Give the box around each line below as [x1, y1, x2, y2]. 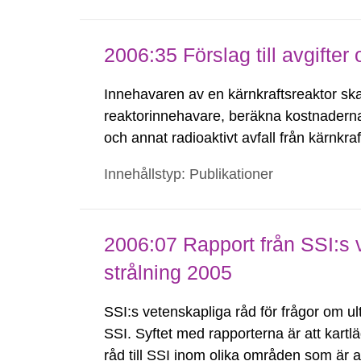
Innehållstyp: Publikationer [104, 166, 274, 182]
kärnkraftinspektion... [104, 173, 239, 189]
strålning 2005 [104, 261, 233, 284]
